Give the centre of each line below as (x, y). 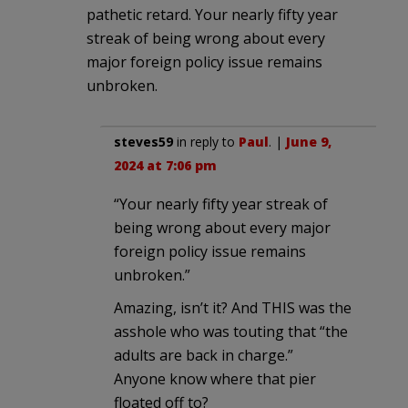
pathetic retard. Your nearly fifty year (212, 14)
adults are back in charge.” (204, 355)
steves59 (143, 141)
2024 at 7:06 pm (165, 165)
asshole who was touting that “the (231, 331)
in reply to (206, 141)
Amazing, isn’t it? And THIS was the (233, 307)
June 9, (309, 141)
